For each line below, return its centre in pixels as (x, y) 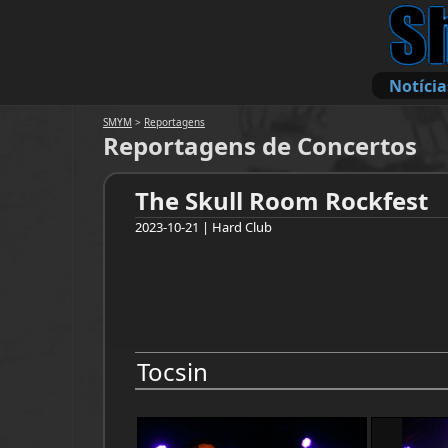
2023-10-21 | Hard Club (203, 227)
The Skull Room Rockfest (281, 200)
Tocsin (172, 371)
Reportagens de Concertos (259, 145)
